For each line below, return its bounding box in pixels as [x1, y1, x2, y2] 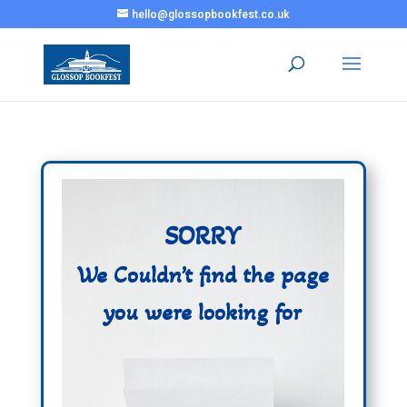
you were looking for [104, 298, 303, 326]
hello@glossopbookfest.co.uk [131, 6, 290, 23]
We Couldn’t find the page [76, 261, 330, 289]
